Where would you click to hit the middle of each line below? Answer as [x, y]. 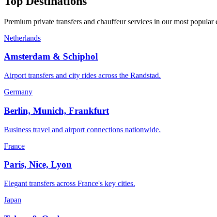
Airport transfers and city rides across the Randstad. [82, 76]
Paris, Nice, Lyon [38, 165]
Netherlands [22, 38]
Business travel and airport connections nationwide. [82, 129]
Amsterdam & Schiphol [51, 57]
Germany [18, 92]
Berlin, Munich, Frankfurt [56, 110]
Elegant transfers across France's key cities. [70, 183]
